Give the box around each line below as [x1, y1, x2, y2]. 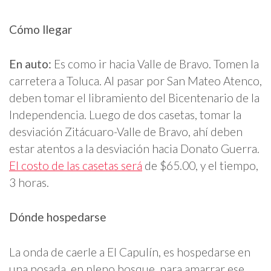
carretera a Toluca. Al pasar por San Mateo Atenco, [9, 74, 262, 88]
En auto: [9, 57, 51, 71]
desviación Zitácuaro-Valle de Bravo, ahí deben [9, 125, 243, 139]
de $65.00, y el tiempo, [142, 158, 258, 173]
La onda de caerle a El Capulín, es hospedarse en [9, 244, 250, 259]
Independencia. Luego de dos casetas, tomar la [9, 108, 241, 122]
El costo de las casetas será [9, 158, 142, 173]
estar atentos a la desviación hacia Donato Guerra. [9, 142, 260, 156]
